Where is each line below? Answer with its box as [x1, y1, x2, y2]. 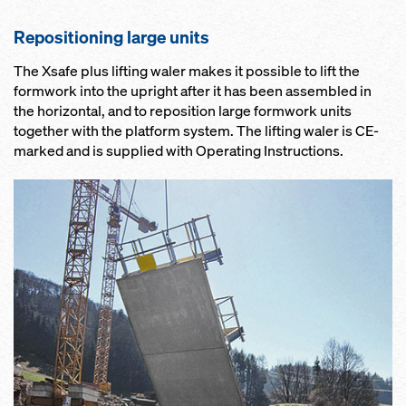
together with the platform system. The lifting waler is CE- [14, 121, 379, 141]
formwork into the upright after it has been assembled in [14, 82, 372, 101]
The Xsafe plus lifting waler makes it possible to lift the [14, 62, 360, 82]
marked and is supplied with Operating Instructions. [14, 141, 343, 161]
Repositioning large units [14, 26, 209, 49]
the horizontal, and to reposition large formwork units [14, 101, 352, 121]
